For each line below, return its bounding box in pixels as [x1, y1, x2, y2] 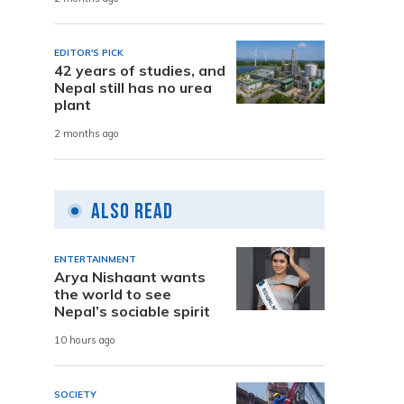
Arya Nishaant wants [54, 267, 206, 286]
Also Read [91, 197, 173, 225]
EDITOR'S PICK [54, 46, 124, 59]
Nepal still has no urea [54, 78, 212, 96]
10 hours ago [54, 334, 115, 347]
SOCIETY [54, 388, 96, 400]
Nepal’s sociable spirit [54, 301, 210, 320]
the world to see [54, 284, 171, 303]
